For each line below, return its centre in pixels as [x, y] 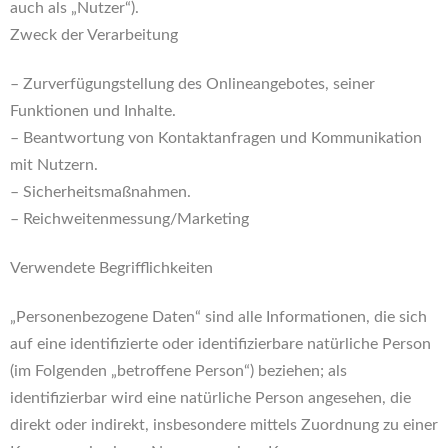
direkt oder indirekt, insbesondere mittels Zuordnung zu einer [224, 425]
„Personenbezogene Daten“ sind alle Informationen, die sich [218, 317]
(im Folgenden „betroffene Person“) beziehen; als [178, 371]
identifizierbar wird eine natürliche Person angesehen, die [210, 398]
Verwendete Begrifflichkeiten [111, 268]
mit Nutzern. [54, 165]
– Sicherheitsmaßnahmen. [100, 192]
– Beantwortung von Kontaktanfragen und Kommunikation [216, 138]
